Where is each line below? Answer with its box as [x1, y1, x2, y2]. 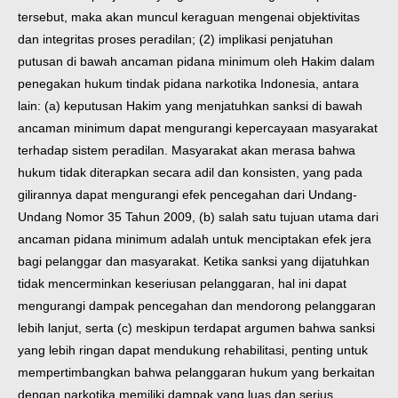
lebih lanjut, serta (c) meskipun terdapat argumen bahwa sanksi [18, 321, 375, 336]
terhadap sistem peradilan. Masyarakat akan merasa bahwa [18, 143, 355, 158]
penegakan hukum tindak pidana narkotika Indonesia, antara [18, 76, 359, 92]
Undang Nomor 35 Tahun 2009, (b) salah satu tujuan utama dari [18, 210, 378, 225]
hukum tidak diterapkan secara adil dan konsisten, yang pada [18, 165, 362, 180]
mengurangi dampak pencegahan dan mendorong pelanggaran [18, 298, 376, 314]
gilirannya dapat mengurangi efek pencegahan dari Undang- [18, 187, 357, 203]
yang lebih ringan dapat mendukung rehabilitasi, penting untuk [18, 343, 368, 358]
